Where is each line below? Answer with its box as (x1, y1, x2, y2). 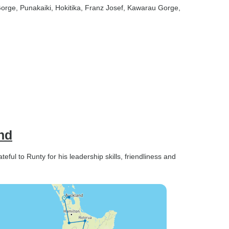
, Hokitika (51, 4, 81, 12)
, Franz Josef (81, 4, 123, 12)
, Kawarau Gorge (123, 4, 178, 12)
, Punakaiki (16, 4, 51, 12)
